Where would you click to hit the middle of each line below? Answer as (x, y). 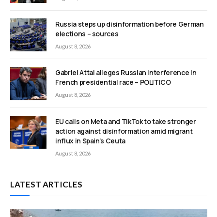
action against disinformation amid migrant (124, 131)
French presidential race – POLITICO (113, 82)
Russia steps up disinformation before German (130, 24)
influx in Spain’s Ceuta (90, 140)
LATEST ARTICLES (46, 184)
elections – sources (87, 34)
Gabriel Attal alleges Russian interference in (126, 73)
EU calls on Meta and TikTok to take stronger (126, 121)
